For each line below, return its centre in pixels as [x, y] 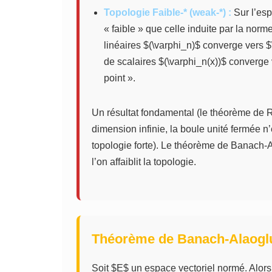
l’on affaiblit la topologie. [144, 162]
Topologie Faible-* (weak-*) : [168, 12]
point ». [120, 78]
